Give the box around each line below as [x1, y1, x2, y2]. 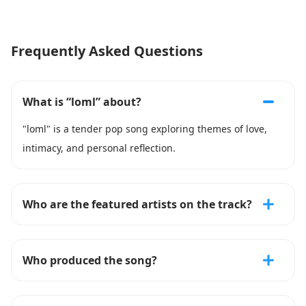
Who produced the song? [23, 253, 157, 268]
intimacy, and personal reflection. [23, 141, 176, 154]
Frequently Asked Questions [11, 42, 203, 60]
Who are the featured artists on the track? [23, 197, 252, 212]
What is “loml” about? [23, 94, 141, 109]
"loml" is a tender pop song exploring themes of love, [23, 122, 267, 135]
